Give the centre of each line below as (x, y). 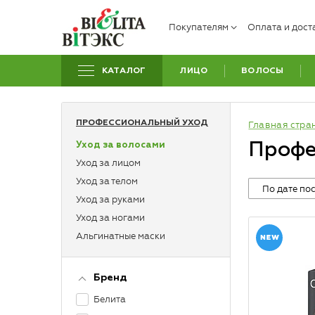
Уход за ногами (110, 218)
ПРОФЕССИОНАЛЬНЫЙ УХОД (142, 123)
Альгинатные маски (121, 236)
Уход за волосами (121, 145)
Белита (110, 299)
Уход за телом (107, 181)
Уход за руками (110, 199)
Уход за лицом (108, 163)
